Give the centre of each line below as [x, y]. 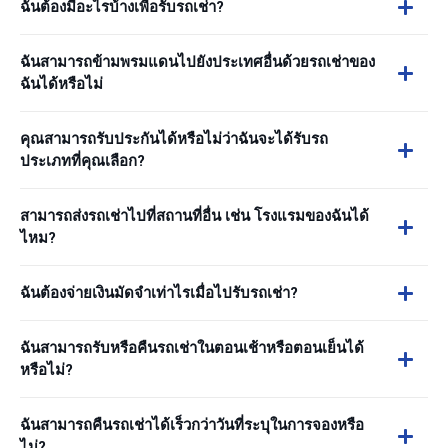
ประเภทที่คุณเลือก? [82, 161]
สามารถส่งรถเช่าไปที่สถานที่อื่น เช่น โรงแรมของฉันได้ [194, 216]
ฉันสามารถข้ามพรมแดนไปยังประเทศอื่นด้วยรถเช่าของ [197, 62]
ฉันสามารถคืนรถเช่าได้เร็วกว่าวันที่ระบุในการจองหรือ [192, 425]
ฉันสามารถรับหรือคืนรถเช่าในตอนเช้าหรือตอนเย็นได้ [192, 348]
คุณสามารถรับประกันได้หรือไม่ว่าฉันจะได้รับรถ [174, 139]
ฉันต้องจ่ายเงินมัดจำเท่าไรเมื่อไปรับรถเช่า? [159, 293]
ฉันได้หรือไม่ [61, 84]
